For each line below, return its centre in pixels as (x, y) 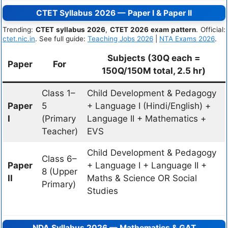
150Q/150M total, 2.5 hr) (154, 71)
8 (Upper (59, 172)
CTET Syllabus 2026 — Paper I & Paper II (114, 13)
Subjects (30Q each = (154, 58)
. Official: (211, 30)
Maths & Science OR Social (142, 178)
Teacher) (60, 131)
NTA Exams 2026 (187, 39)
